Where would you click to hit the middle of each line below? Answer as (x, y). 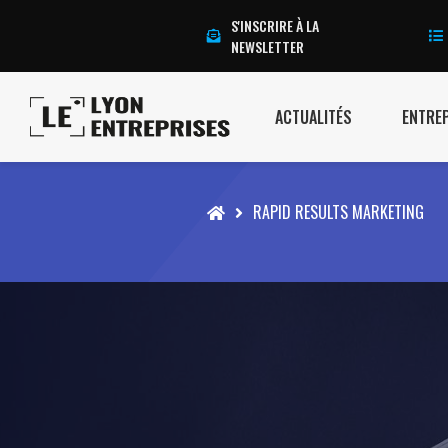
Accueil (228, 210)
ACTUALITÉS (313, 117)
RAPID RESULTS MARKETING (338, 211)
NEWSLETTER (267, 46)
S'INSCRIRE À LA (275, 25)
